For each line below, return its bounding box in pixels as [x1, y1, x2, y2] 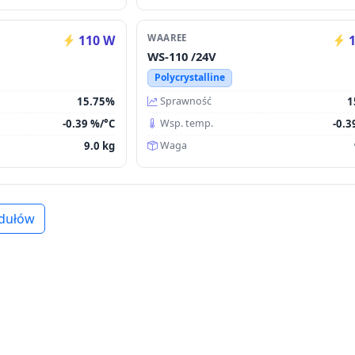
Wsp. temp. [160, 116, 214, 131]
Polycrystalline [154, 71, 225, 85]
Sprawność [160, 94, 212, 109]
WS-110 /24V [147, 48, 217, 65]
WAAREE [147, 32, 187, 44]
